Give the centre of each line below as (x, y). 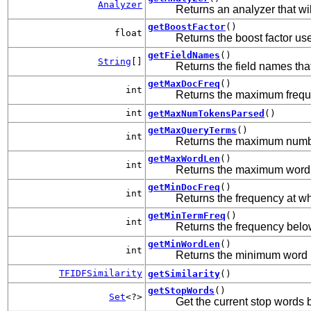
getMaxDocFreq (184, 83)
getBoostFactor (187, 26)
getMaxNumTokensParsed (206, 113)
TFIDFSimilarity (101, 273)
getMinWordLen (184, 244)
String (115, 61)
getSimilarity (184, 274)
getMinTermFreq (187, 215)
